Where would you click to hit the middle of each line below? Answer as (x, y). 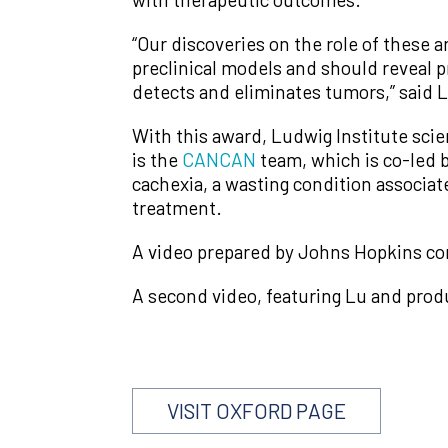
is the (157, 159)
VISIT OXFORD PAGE (256, 410)
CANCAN (219, 159)
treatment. (177, 207)
